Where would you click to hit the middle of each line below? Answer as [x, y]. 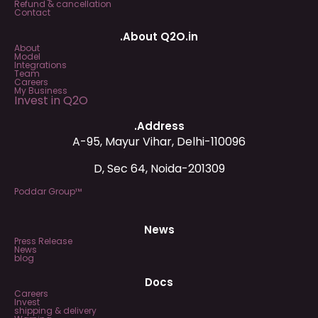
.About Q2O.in [159, 36]
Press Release [43, 241]
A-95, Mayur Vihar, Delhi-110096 [159, 141]
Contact [32, 12]
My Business [41, 90]
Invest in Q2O [51, 100]
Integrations [40, 65]
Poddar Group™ [48, 192]
